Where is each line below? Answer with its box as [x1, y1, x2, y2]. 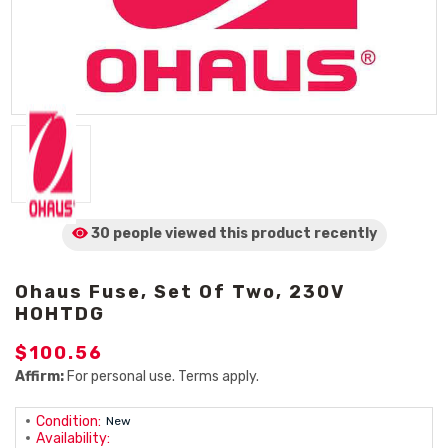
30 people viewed [90, 225, 216, 242]
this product [215, 225, 314, 242]
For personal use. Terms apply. [64, 368, 259, 385]
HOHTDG [15, 303, 105, 325]
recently [313, 225, 377, 242]
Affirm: [15, 368, 64, 385]
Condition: [36, 413, 101, 430]
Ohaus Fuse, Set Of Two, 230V [15, 281, 345, 303]
